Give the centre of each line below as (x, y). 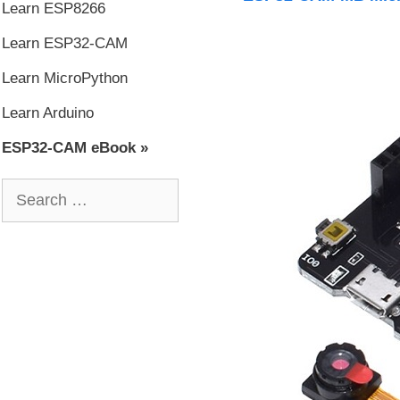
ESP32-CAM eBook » (75, 148)
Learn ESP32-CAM (65, 43)
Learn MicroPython (65, 78)
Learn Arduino (48, 113)
